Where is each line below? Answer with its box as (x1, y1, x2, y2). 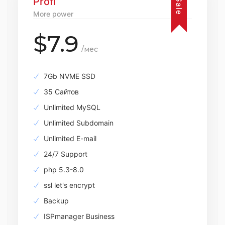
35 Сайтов (42, 87, 79, 96)
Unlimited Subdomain (42, 119, 114, 127)
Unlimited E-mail (42, 134, 96, 143)
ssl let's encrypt (42, 181, 95, 189)
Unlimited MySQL (42, 103, 100, 111)
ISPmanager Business (42, 212, 115, 220)
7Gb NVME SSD (42, 72, 95, 80)
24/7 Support (42, 150, 87, 158)
